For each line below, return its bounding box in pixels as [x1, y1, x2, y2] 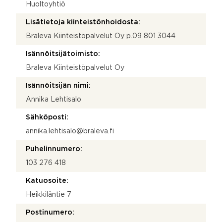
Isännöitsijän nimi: [26, 82, 91, 89]
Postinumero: [26, 209, 74, 216]
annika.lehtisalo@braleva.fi [26, 128, 114, 134]
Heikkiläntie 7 [26, 191, 71, 198]
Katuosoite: [26, 177, 68, 184]
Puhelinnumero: [26, 146, 82, 152]
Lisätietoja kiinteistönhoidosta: [26, 19, 140, 25]
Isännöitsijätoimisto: [26, 51, 100, 57]
